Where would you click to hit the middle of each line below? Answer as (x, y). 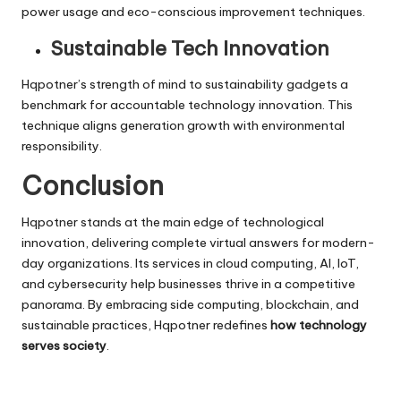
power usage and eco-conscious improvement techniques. (193, 11)
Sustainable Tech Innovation (190, 48)
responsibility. (62, 145)
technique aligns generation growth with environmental (183, 125)
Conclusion (93, 185)
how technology (319, 324)
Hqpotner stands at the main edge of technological (173, 222)
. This (337, 104)
